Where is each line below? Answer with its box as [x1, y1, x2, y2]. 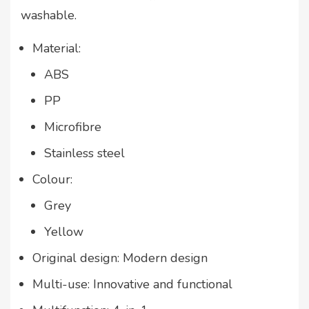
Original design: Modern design [32, 250, 208, 267]
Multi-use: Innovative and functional [32, 276, 232, 293]
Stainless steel [44, 145, 125, 162]
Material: [32, 40, 81, 57]
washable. [21, 7, 77, 24]
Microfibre [44, 119, 101, 136]
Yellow [44, 223, 83, 241]
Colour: [32, 171, 72, 188]
